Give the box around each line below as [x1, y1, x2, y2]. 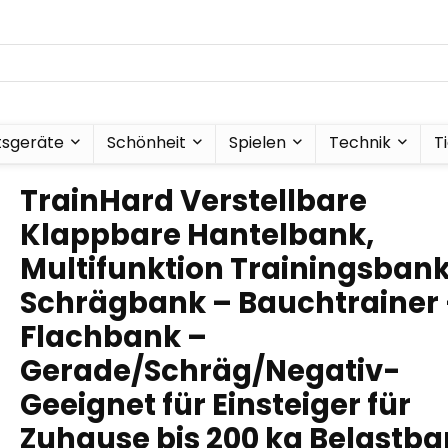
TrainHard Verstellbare [20, 181, 367, 221]
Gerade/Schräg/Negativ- [20, 351, 401, 391]
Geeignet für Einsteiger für [20, 385, 411, 425]
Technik [328, 131, 391, 154]
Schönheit [106, 131, 186, 154]
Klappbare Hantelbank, [20, 215, 374, 255]
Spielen [228, 131, 286, 154]
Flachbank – [20, 317, 207, 357]
